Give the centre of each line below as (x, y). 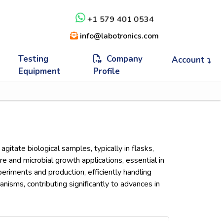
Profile (107, 71)
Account (189, 60)
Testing (33, 59)
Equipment (39, 71)
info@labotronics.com (119, 36)
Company (122, 59)
